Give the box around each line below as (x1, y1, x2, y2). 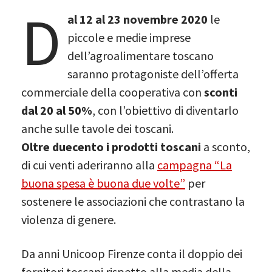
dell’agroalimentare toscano (67, 47, 214, 63)
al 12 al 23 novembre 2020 (67, 11, 210, 27)
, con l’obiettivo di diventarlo (92, 102, 239, 118)
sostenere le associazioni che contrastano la (21, 193, 245, 209)
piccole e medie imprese (67, 29, 191, 45)
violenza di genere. (21, 211, 116, 227)
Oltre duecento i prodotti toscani (21, 138, 201, 154)
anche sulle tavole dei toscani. (21, 120, 174, 136)
